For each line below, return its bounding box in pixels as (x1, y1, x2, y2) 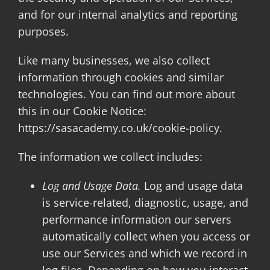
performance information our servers (42, 212, 231, 227)
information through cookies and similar (17, 70, 224, 84)
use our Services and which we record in (42, 246, 247, 260)
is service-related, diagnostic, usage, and (42, 195, 248, 210)
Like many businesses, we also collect (17, 53, 210, 67)
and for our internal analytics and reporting (17, 7, 237, 22)
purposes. (17, 24, 69, 39)
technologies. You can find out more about (17, 87, 235, 101)
